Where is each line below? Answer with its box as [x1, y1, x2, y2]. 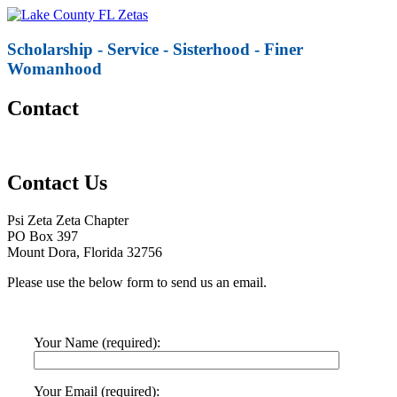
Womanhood [7, 58, 102, 78]
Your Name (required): [34, 335, 160, 351]
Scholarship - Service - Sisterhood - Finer [7, 39, 303, 58]
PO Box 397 [7, 229, 78, 245]
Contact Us [7, 171, 107, 195]
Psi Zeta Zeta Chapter [7, 213, 128, 229]
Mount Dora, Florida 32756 [7, 245, 162, 261]
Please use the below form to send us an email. [7, 275, 267, 291]
